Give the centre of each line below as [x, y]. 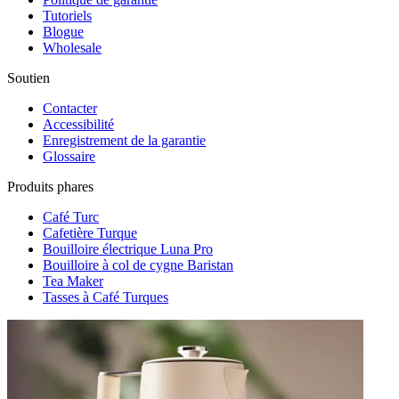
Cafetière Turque [90, 233]
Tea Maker [73, 281]
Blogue [63, 32]
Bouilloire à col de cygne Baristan [138, 265]
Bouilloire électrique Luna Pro [128, 249]
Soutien [28, 78]
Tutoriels [67, 16]
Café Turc [71, 217]
